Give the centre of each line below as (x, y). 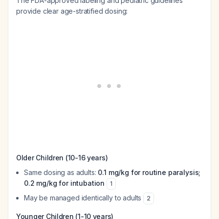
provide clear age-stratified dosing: (72, 11)
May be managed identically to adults (84, 198)
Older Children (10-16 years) (62, 158)
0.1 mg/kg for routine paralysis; (149, 172)
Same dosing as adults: (61, 172)
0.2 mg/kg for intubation (65, 183)
